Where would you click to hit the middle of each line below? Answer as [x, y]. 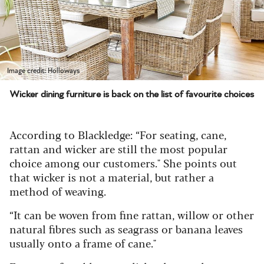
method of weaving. [59, 191]
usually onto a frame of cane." [83, 243]
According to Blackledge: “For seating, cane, [118, 135]
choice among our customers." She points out [123, 163]
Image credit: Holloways [43, 71]
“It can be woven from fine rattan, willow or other [132, 215]
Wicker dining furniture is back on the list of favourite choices [132, 95]
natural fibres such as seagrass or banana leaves [126, 229]
